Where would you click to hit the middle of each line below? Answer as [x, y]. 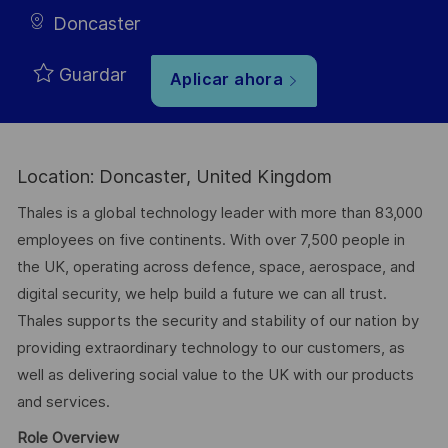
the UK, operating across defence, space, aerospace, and [215, 266]
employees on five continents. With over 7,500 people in [210, 239]
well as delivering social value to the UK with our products [215, 374]
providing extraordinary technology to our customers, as [210, 347]
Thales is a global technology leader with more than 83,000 [219, 212]
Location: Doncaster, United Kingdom [174, 177]
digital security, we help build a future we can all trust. [201, 293]
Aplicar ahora [226, 80]
